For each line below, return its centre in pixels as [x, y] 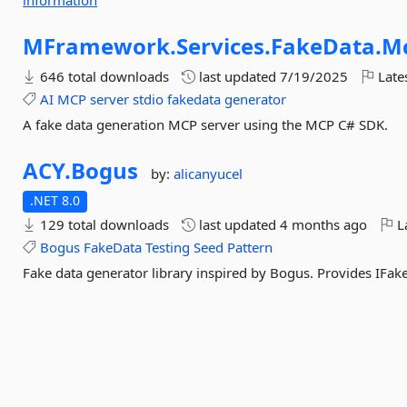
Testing [168, 247]
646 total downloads [103, 76]
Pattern [250, 247]
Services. [224, 46]
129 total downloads [103, 224]
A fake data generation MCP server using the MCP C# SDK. [206, 124]
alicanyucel [208, 174]
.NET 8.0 [55, 200]
